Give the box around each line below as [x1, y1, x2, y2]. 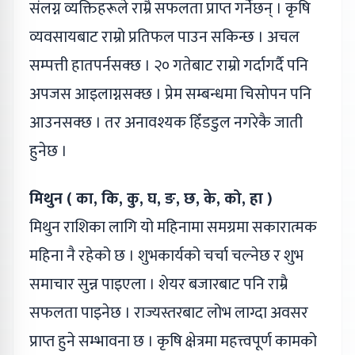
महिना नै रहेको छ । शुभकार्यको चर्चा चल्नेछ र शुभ [29, 242, 303, 270]
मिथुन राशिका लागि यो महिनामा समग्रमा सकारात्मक [29, 214, 317, 242]
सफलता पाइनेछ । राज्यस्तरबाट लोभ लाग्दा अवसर [29, 300, 308, 327]
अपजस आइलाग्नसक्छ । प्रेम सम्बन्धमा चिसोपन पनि [29, 81, 311, 109]
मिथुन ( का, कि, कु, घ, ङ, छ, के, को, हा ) [29, 185, 273, 213]
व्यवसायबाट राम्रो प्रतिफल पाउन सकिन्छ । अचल [29, 24, 300, 52]
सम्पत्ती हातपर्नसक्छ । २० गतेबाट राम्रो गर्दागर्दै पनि [29, 52, 308, 80]
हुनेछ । [29, 138, 67, 166]
